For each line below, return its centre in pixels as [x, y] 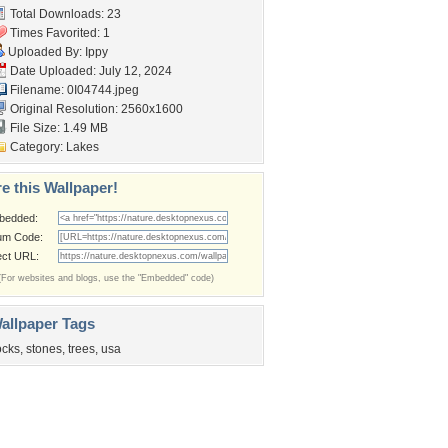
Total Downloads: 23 [64, 14]
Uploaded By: [45, 52]
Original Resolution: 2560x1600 [95, 109]
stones [44, 349]
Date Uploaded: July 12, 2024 [89, 71]
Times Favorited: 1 [58, 33]
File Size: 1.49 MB [57, 128]
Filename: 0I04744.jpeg [73, 90]
